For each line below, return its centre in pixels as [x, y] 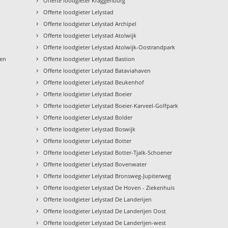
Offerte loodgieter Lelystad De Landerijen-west [105, 223]
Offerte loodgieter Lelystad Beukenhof [94, 82]
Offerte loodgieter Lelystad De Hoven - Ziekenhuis [109, 188]
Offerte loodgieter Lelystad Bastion [89, 59]
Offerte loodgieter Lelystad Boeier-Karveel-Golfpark [111, 106]
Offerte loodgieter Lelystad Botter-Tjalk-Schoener [108, 153]
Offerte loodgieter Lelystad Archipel [90, 24]
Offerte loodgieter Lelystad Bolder [88, 118]
